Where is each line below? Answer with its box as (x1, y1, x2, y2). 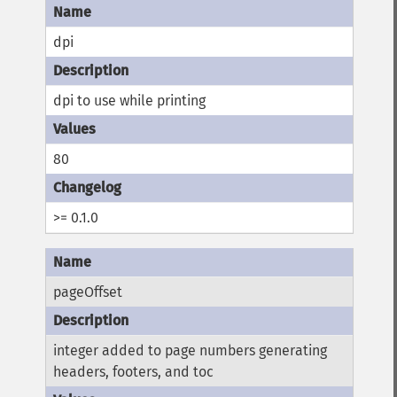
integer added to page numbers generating (53, 342, 328, 360)
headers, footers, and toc (53, 363, 214, 381)
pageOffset (53, 284, 123, 301)
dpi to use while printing (53, 92, 206, 110)
